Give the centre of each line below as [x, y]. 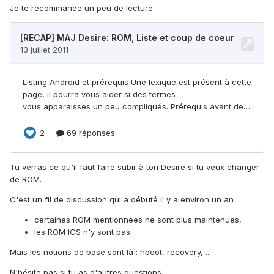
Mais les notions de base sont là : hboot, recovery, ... [110, 252]
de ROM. [26, 180]
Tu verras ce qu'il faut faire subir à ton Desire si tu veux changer [135, 167]
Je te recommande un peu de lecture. [82, 8]
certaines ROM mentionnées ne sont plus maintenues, [138, 220]
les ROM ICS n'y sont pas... [85, 232]
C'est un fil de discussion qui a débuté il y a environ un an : [124, 200]
